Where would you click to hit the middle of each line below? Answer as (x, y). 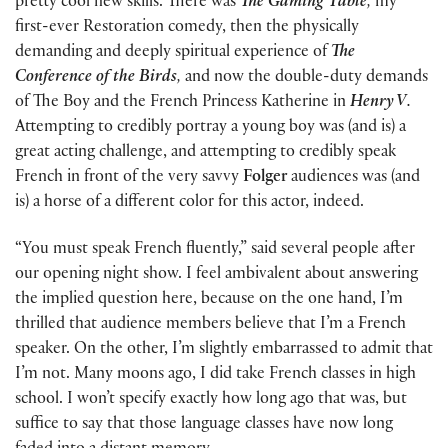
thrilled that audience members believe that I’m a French (210, 325)
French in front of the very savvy (129, 179)
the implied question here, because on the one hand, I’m (209, 300)
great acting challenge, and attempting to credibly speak (205, 154)
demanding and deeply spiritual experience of (173, 54)
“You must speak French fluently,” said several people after (215, 250)
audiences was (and (353, 179)
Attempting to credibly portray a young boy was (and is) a (210, 129)
